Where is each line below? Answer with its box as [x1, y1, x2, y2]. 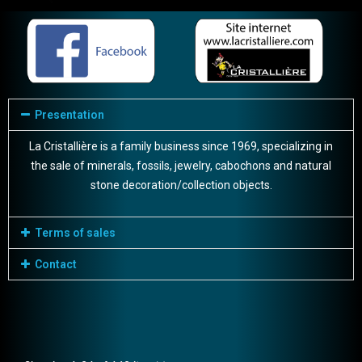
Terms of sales [34, 226, 116, 240]
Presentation [34, 108, 104, 122]
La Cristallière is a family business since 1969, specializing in [29, 140, 333, 154]
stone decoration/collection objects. [90, 179, 272, 192]
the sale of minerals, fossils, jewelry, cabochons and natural [31, 159, 331, 173]
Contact [34, 258, 77, 271]
